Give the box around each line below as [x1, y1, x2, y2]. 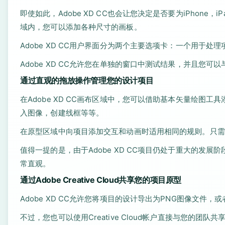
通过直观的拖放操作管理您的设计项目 [20, 75, 154, 85]
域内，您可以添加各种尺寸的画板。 [20, 22, 142, 32]
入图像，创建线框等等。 [20, 108, 104, 118]
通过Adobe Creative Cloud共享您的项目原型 [20, 175, 181, 185]
